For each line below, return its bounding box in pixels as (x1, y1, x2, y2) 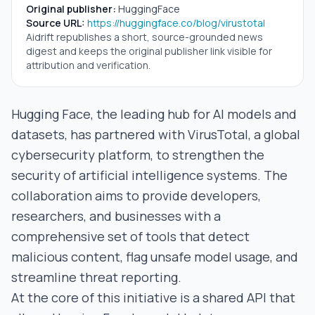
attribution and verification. (26, 58, 150, 72)
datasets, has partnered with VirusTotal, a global (11, 126, 300, 143)
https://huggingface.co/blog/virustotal (87, 16, 265, 30)
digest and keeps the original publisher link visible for (26, 44, 272, 58)
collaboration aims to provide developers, (11, 187, 261, 204)
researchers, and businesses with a (11, 207, 221, 224)
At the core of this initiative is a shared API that (11, 289, 295, 306)
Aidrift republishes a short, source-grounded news (26, 30, 263, 44)
